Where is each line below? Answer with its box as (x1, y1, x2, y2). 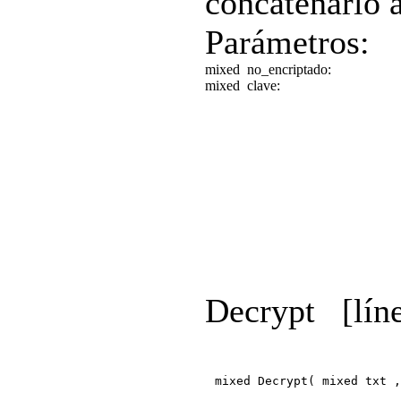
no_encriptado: (247, 61, 335, 77)
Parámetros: (205, 22, 370, 61)
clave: (247, 77, 284, 93)
